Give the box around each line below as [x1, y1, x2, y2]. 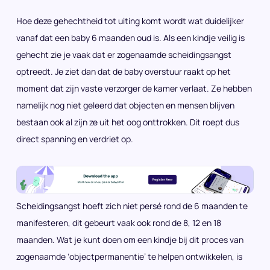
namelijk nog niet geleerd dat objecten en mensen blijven [16, 99, 234, 111]
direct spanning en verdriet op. [16, 133, 133, 145]
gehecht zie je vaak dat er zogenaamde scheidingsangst [16, 49, 231, 60]
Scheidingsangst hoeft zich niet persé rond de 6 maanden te [16, 199, 248, 212]
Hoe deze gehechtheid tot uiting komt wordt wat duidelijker [16, 15, 244, 27]
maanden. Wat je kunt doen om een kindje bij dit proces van [16, 233, 243, 245]
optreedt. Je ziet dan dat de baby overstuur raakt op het [16, 66, 231, 77]
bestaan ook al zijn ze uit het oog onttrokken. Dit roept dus [16, 116, 239, 128]
